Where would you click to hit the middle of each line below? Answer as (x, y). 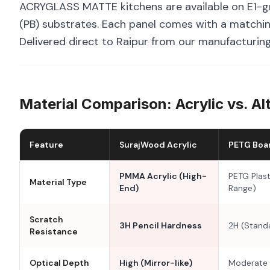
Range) (242, 188)
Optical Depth (59, 263)
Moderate (248, 263)
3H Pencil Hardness (161, 225)
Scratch (46, 219)
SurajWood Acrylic (158, 145)
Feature (46, 145)
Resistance (54, 231)
